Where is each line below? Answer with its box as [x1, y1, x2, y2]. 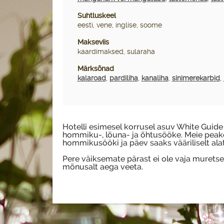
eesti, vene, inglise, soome [77, 21, 162, 29]
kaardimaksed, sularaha [77, 47, 155, 56]
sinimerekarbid [171, 74, 220, 82]
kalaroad [77, 74, 106, 82]
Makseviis [77, 38, 109, 46]
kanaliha [141, 74, 168, 82]
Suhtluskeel [77, 11, 116, 20]
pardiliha [109, 74, 138, 82]
